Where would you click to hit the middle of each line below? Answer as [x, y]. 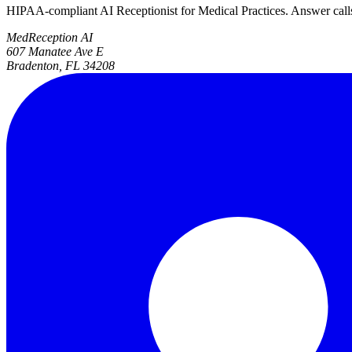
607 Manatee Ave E [55, 52]
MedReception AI [49, 38]
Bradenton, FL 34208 [60, 66]
